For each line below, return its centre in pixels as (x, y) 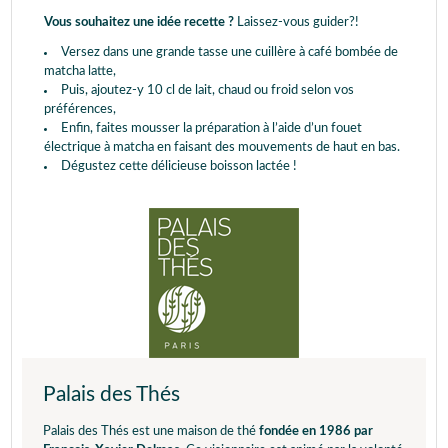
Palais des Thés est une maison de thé (151, 431)
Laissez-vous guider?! (298, 22)
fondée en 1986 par (316, 431)
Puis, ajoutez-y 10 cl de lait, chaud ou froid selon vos (207, 90)
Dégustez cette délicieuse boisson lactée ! (179, 166)
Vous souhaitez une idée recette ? (140, 22)
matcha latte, (80, 71)
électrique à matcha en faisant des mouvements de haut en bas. (222, 147)
